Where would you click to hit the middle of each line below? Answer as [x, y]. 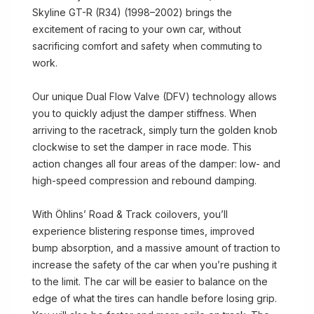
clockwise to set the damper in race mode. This [142, 147]
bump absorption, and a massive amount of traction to [156, 248]
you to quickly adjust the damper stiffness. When [144, 113]
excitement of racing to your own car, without [137, 29]
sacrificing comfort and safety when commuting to [147, 46]
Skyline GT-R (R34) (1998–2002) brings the [132, 12]
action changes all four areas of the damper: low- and [156, 164]
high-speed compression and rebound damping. [144, 180]
